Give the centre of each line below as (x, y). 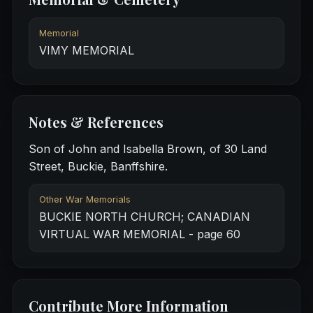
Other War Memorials (85, 200)
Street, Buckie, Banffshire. (98, 167)
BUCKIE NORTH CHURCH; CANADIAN (144, 217)
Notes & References (96, 122)
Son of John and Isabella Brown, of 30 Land (147, 149)
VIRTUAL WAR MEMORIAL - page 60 (139, 234)
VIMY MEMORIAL (86, 51)
